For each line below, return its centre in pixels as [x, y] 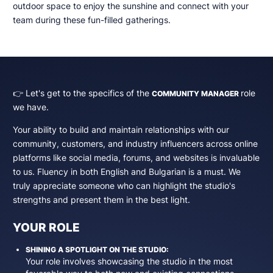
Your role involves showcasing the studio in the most [129, 262]
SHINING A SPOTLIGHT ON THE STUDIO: [97, 250]
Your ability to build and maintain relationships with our [121, 129]
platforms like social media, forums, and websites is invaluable [136, 158]
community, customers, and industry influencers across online [135, 144]
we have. [30, 107]
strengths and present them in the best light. [101, 200]
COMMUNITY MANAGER [195, 93]
